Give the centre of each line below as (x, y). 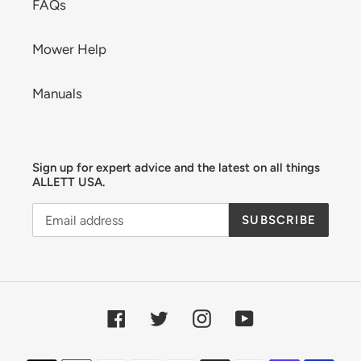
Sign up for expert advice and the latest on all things (176, 167)
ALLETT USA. (68, 182)
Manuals (57, 93)
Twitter (189, 316)
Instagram (241, 316)
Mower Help (69, 49)
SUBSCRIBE (279, 220)
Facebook (155, 316)
